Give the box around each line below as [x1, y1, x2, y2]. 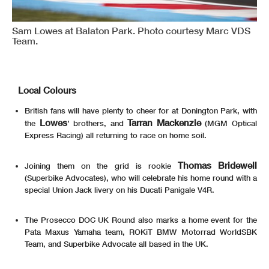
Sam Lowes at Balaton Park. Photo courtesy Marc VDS [12, 25, 250, 37]
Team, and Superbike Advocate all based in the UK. [25, 239, 208, 249]
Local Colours [18, 85, 76, 96]
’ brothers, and [67, 118, 124, 128]
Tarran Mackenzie [123, 117, 201, 128]
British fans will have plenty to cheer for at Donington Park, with [25, 106, 257, 116]
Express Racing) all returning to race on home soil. [25, 130, 207, 141]
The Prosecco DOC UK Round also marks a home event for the [25, 215, 257, 225]
